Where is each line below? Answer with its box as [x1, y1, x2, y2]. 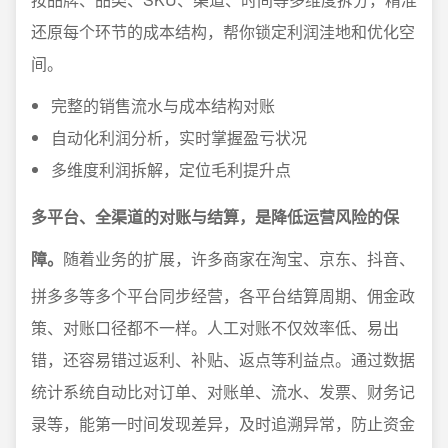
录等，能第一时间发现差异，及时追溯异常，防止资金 [31, 412, 415, 435]
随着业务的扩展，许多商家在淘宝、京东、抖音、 [63, 247, 415, 270]
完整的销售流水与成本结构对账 [51, 94, 275, 117]
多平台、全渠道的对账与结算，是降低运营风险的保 [31, 205, 399, 228]
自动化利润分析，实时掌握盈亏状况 [51, 126, 307, 149]
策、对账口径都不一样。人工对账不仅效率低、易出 [31, 316, 399, 339]
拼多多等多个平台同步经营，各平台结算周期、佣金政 [31, 284, 415, 307]
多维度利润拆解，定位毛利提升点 [51, 158, 291, 181]
